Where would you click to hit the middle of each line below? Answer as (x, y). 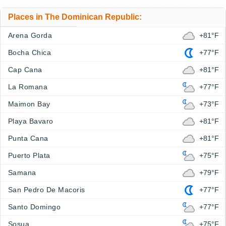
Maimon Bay (29, 104)
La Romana (28, 87)
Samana (22, 173)
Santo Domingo (35, 207)
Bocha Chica (30, 52)
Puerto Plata (29, 155)
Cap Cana (25, 70)
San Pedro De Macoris (47, 190)
